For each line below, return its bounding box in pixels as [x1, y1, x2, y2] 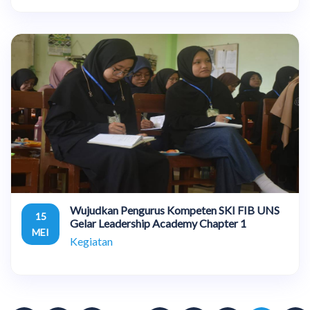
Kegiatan [70, 235, 113, 248]
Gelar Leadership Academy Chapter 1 [70, 217, 246, 230]
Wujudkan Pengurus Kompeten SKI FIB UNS [70, 203, 280, 217]
